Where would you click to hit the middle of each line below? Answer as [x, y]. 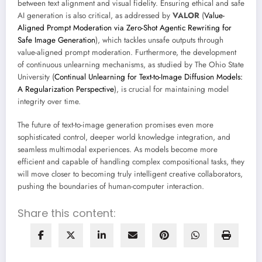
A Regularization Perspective [66, 89]
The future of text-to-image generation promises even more [116, 125]
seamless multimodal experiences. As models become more [118, 149]
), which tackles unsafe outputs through [159, 40]
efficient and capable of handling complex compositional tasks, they [131, 161]
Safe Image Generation [56, 40]
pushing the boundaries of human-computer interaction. [111, 186]
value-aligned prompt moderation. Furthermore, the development [127, 52]
